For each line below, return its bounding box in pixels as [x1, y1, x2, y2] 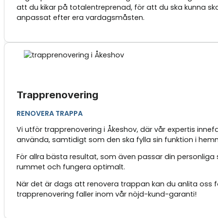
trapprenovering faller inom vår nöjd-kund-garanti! [16, 189, 197, 200]
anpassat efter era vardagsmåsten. [16, 13, 145, 23]
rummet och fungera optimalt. [16, 162, 125, 172]
